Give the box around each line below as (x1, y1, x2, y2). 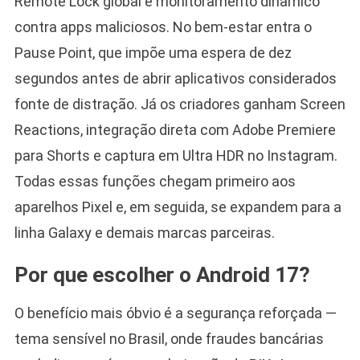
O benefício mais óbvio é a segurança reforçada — (14, 304, 337, 321)
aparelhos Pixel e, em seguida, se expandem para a (14, 198, 342, 215)
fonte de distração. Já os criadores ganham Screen (14, 95, 346, 112)
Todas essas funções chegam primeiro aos (14, 172, 296, 190)
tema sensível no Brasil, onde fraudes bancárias (14, 329, 324, 347)
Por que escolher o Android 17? (14, 262, 310, 287)
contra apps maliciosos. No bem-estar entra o (14, 18, 312, 35)
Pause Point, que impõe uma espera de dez (14, 43, 292, 61)
